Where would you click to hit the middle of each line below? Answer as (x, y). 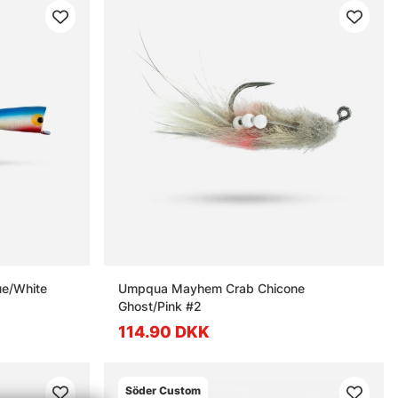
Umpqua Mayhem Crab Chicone (212, 288)
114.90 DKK (164, 331)
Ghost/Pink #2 (160, 306)
